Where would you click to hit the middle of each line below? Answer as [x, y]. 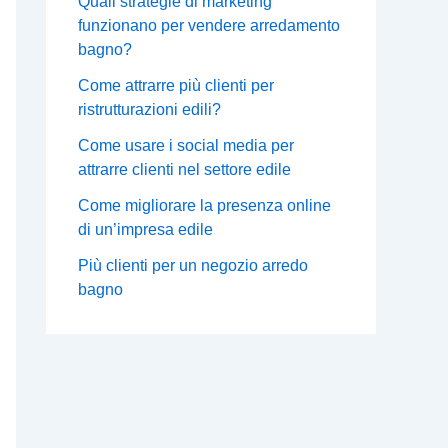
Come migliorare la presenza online [204, 206]
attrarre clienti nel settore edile [184, 170]
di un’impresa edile [145, 230]
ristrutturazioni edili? [149, 110]
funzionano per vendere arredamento [209, 26]
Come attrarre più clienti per [176, 86]
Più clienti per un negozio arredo [193, 266]
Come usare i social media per [186, 146]
